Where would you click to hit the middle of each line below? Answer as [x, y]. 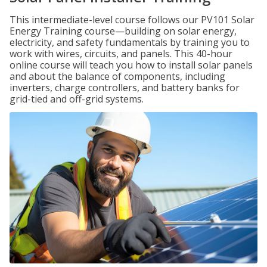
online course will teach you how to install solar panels [131, 65]
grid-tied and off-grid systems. [77, 99]
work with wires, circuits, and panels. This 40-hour [121, 54]
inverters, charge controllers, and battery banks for [125, 88]
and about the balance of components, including [117, 76]
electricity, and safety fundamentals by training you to [130, 42]
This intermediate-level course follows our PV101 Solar [132, 20]
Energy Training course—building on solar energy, [123, 31]
